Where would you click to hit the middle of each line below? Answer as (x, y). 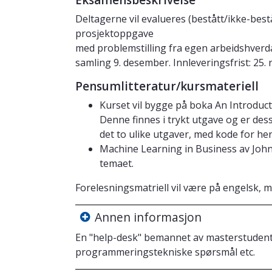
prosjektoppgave (114, 34)
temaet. (117, 164)
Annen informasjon (148, 217)
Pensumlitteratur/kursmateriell (167, 87)
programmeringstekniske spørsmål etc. (165, 252)
